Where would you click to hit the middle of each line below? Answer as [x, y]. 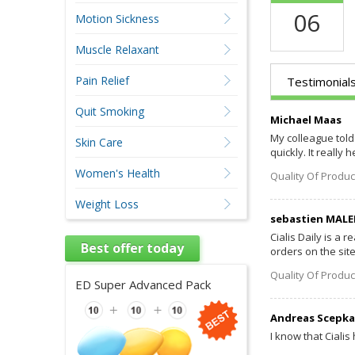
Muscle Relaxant [117, 50]
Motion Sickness [117, 19]
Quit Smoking [109, 111]
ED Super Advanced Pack [143, 284]
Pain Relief [102, 80]
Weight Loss [107, 204]
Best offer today [132, 248]
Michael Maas [305, 119]
